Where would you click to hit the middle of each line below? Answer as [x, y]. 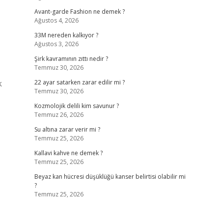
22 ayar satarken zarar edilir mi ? [79, 82]
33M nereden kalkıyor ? [66, 35]
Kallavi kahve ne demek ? [68, 153]
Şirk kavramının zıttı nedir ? [71, 59]
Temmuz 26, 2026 [59, 115]
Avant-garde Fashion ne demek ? [79, 12]
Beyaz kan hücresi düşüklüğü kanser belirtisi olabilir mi [110, 177]
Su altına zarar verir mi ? [67, 129]
